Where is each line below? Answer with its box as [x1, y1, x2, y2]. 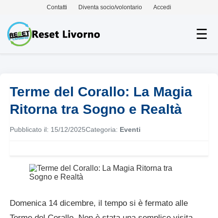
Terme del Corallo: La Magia [10, 84, 192, 99]
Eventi [120, 126, 141, 133]
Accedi [153, 4, 171, 11]
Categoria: [86, 126, 120, 133]
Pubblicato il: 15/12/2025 [10, 126, 86, 133]
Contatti [47, 4, 67, 11]
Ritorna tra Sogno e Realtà [10, 102, 182, 117]
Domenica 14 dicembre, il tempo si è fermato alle [10, 199, 188, 208]
